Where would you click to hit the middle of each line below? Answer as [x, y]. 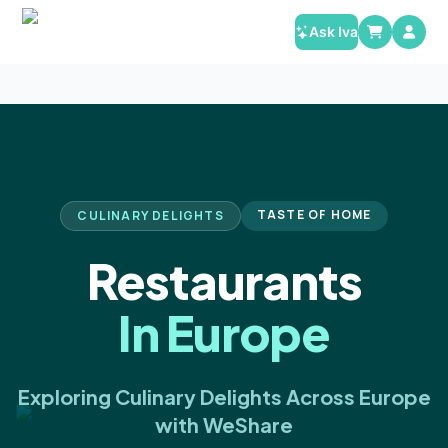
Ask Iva [333, 31]
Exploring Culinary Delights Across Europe [224, 396]
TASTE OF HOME [314, 214]
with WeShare [224, 424]
